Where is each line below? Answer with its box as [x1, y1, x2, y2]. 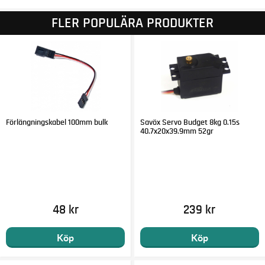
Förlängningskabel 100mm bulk [6, 118, 108, 127]
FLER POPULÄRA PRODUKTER [51, 15, 214, 30]
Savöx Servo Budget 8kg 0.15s [140, 118, 240, 127]
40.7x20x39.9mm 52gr [140, 127, 214, 136]
